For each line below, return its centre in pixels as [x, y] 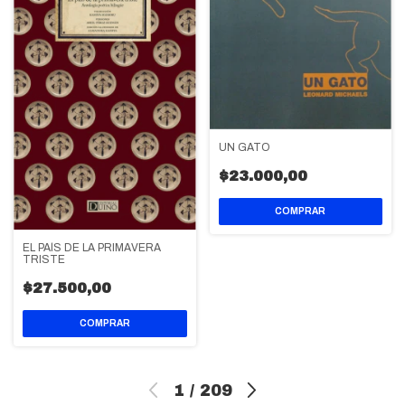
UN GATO [244, 147]
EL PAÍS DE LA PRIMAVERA [92, 248]
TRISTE [44, 260]
